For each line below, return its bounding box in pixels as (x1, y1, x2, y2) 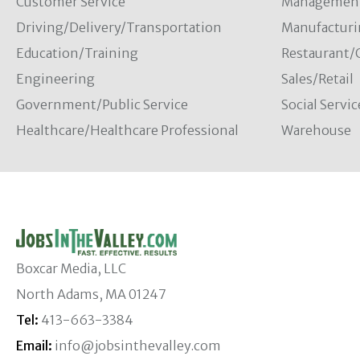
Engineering (16, 71, 95, 87)
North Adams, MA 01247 (16, 286, 166, 303)
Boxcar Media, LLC (16, 260, 126, 277)
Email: (16, 337, 52, 354)
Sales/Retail (280, 71, 354, 87)
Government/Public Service (16, 96, 188, 112)
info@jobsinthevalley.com (55, 337, 221, 354)
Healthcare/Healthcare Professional (16, 122, 239, 138)
